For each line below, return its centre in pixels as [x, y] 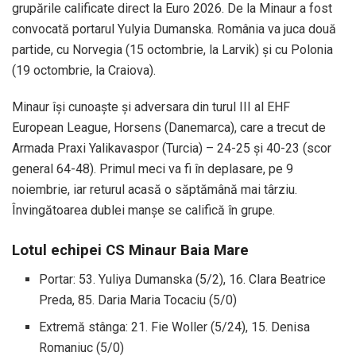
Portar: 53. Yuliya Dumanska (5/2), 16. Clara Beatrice [183, 280]
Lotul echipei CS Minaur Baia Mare [130, 251]
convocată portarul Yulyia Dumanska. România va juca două [174, 29]
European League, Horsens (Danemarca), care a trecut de [169, 127]
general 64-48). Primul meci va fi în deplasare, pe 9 [153, 168]
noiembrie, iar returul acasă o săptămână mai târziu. [155, 189]
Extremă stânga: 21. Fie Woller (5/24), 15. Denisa [175, 327]
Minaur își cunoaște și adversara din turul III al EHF [151, 106]
